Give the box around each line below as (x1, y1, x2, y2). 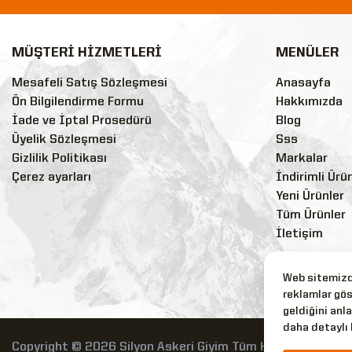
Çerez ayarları (12, 170, 91, 184)
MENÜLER (276, 46, 339, 60)
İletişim (276, 227, 323, 240)
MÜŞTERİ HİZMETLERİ (12, 46, 162, 60)
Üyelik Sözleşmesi (12, 133, 116, 146)
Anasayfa (276, 76, 331, 90)
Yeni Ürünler (276, 189, 344, 203)
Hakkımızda (276, 95, 343, 108)
